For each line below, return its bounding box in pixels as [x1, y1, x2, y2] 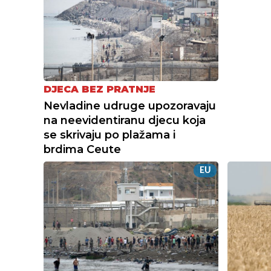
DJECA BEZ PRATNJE [44, 83, 155, 95]
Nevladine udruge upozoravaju [44, 99, 216, 113]
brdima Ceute [44, 142, 121, 156]
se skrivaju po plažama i [44, 128, 175, 142]
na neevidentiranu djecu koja [44, 113, 206, 127]
